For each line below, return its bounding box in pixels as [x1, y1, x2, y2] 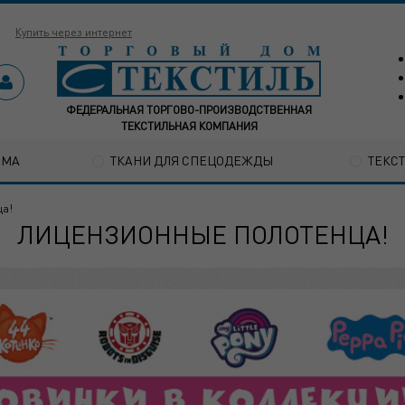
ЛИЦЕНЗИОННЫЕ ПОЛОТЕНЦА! [16, 218, 389, 251]
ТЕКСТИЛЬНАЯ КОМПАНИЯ [120, 118, 258, 133]
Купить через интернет [15, 25, 132, 39]
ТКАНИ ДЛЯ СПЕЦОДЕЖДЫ [110, 151, 273, 168]
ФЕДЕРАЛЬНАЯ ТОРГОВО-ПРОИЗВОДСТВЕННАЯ [66, 102, 313, 117]
